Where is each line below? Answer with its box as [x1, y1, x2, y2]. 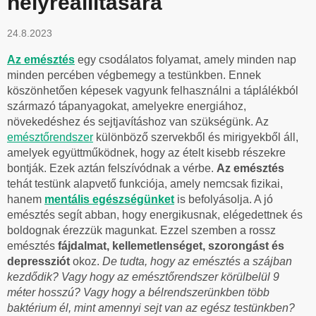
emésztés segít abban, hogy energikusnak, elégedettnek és [7, 208, 303, 221]
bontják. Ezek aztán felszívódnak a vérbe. [7, 162, 217, 174]
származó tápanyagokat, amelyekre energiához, [7, 99, 246, 112]
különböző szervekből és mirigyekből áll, [93, 130, 298, 143]
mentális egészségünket [44, 193, 174, 205]
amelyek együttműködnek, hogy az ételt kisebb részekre [7, 146, 286, 159]
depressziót [7, 255, 73, 267]
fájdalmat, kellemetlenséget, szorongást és [58, 239, 284, 252]
